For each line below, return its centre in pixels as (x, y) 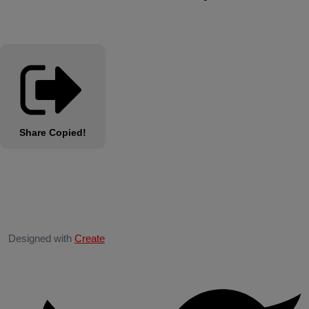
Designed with (41, 239)
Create (90, 239)
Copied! (68, 133)
